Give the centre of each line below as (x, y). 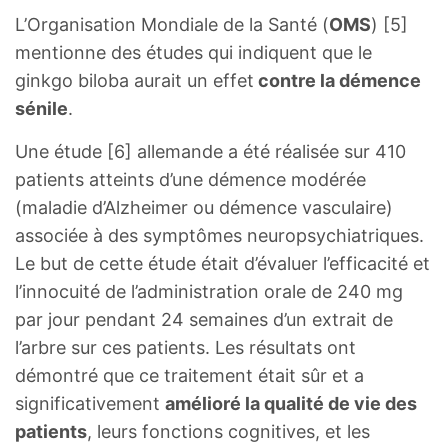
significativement (90, 403)
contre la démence (337, 80)
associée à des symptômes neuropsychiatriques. (219, 235)
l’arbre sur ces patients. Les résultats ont (185, 347)
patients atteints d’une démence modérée (190, 179)
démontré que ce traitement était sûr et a (189, 375)
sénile (41, 108)
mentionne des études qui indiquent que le (193, 52)
